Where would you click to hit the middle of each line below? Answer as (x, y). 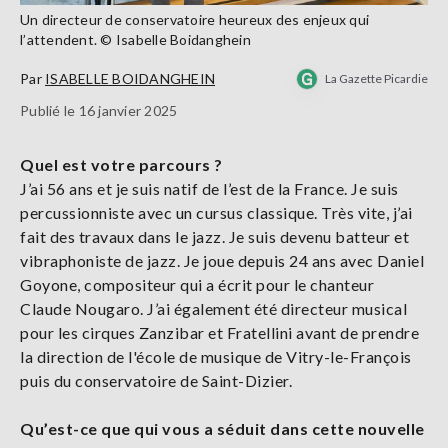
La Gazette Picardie (376, 78)
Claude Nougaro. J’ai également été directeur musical (213, 308)
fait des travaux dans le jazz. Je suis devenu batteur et (214, 236)
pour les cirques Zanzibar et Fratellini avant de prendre (219, 332)
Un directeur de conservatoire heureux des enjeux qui (194, 19)
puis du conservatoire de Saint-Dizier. (156, 380)
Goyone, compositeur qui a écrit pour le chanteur (197, 284)
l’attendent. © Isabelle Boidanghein (135, 39)
